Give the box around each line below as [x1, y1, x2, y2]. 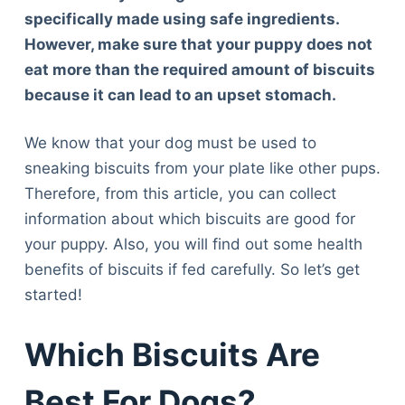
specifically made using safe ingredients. [24, 9, 339, 28]
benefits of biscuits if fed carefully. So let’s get [24, 260, 360, 279]
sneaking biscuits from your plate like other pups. [24, 159, 381, 178]
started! [24, 286, 82, 305]
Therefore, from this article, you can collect [24, 184, 336, 203]
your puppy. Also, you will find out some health [24, 235, 363, 254]
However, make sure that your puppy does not [24, 34, 372, 53]
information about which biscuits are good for [24, 210, 355, 229]
